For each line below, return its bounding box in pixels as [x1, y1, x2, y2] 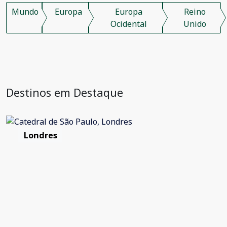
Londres [23, 130, 57, 141]
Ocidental [110, 18, 147, 29]
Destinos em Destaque [6, 85, 123, 100]
